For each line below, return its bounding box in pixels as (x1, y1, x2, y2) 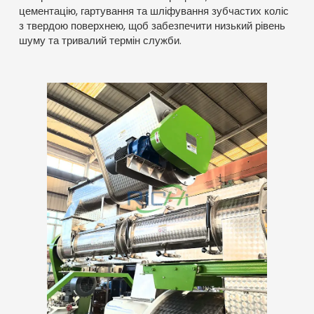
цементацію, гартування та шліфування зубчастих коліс (18, 4, 289, 19)
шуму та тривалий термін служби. (18, 34, 182, 48)
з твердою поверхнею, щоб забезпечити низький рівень (18, 19, 285, 34)
